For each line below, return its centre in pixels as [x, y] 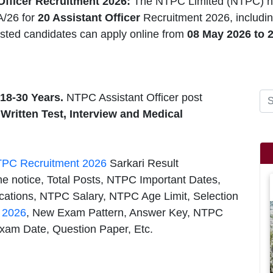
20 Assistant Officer [90, 17]
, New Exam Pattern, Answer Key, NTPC [125, 212]
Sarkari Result [143, 163]
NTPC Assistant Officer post [133, 97]
